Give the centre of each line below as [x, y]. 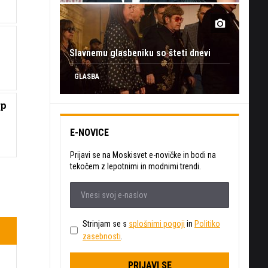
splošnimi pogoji [157, 223]
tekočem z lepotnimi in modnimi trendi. [135, 166]
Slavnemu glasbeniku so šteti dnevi [140, 53]
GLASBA [87, 76]
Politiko [207, 223]
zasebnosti [102, 236]
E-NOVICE [89, 132]
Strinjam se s [106, 223]
